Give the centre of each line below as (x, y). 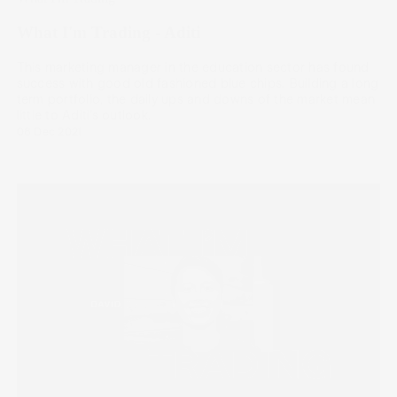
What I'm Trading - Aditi (108, 32)
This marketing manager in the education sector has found (193, 67)
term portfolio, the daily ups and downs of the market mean (196, 99)
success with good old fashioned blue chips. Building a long (198, 83)
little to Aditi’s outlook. (84, 115)
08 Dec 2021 (49, 132)
